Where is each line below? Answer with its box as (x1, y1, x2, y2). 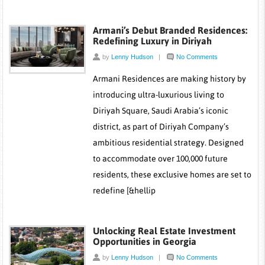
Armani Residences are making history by (92, 74, 246, 83)
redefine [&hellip (92, 186, 156, 195)
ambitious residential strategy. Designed (92, 138, 244, 147)
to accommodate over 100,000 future (92, 154, 228, 163)
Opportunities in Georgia (92, 236, 196, 247)
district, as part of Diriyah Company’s (92, 122, 229, 131)
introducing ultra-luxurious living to (92, 90, 224, 99)
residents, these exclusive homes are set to (92, 170, 251, 179)
